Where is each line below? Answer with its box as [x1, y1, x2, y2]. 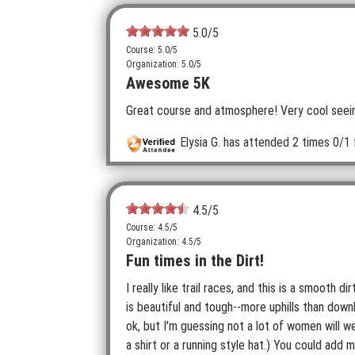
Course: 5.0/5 [126, 44, 177, 56]
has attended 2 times [220, 135, 330, 151]
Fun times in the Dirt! [126, 250, 264, 270]
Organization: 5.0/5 [126, 59, 201, 71]
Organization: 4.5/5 [126, 235, 201, 247]
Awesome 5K [126, 74, 210, 94]
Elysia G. [180, 135, 221, 151]
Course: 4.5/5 [126, 221, 177, 233]
